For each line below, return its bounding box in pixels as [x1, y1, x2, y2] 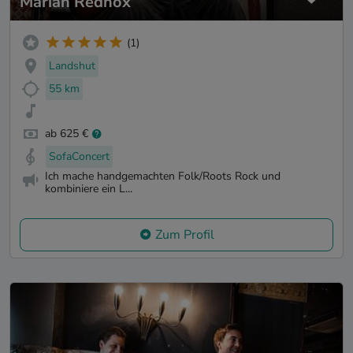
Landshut [49, 58, 95, 73]
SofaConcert [49, 149, 110, 165]
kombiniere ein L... [45, 180, 132, 196]
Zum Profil [154, 225, 214, 243]
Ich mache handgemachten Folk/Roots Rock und [45, 168, 281, 184]
